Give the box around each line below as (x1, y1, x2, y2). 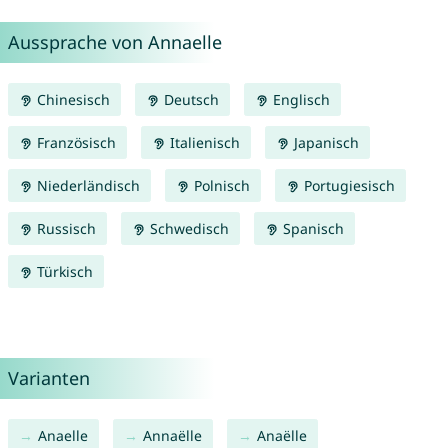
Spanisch (278, 219, 344, 239)
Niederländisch (32, 176, 140, 196)
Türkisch (32, 262, 93, 282)
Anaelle (37, 426, 88, 446)
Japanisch (289, 133, 359, 153)
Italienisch (165, 133, 240, 153)
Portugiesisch (299, 176, 395, 196)
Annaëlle (142, 426, 202, 446)
